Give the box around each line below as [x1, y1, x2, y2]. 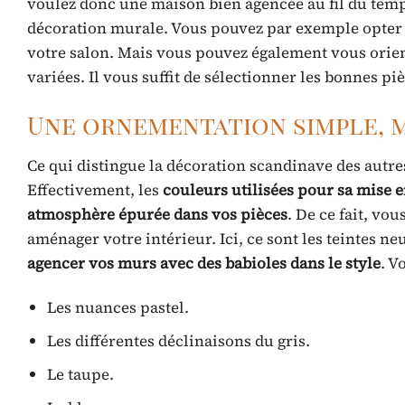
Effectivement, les [27, 178, 163, 201]
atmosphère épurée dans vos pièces [27, 202, 287, 225]
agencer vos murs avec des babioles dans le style [27, 251, 381, 274]
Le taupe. [47, 363, 115, 386]
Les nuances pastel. [47, 296, 190, 318]
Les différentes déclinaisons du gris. [47, 329, 311, 352]
